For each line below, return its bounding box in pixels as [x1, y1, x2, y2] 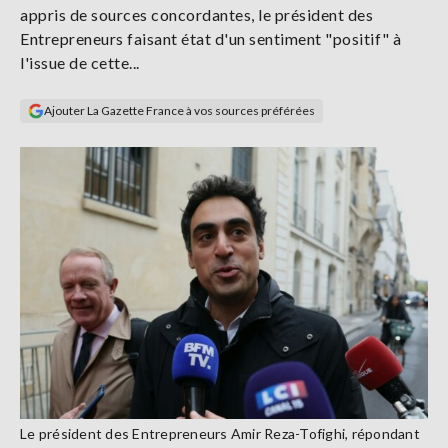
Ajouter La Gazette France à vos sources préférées [44, 103, 315, 118]
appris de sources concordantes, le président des [20, 5, 373, 24]
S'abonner [33, 82, 99, 99]
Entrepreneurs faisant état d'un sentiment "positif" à [20, 29, 402, 48]
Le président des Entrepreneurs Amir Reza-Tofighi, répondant [20, 424, 420, 442]
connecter [61, 26, 132, 43]
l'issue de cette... [20, 53, 140, 72]
